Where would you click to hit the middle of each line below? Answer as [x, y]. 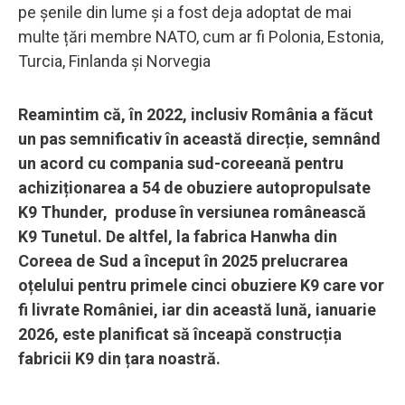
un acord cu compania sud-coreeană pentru [181, 164]
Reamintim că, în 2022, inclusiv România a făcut [196, 115]
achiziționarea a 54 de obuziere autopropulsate [194, 188]
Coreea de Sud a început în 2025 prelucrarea [183, 261]
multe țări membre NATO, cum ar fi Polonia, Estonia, [201, 37]
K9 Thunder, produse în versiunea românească [192, 212]
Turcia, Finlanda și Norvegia [114, 61]
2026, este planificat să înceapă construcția [180, 334]
